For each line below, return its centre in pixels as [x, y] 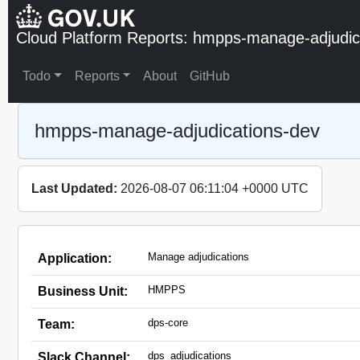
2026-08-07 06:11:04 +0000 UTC [215, 188]
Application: [75, 258]
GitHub [210, 76]
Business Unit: [83, 291]
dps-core [168, 323]
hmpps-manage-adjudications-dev [177, 131]
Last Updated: [76, 188]
